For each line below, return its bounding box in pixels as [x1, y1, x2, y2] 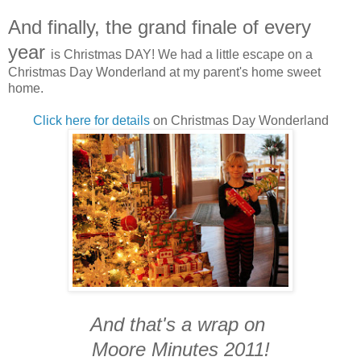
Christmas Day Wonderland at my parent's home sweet [8, 64, 321, 79]
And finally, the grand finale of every [8, 15, 311, 38]
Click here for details [32, 113, 150, 127]
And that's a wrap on [90, 313, 271, 335]
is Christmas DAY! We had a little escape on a [51, 47, 313, 61]
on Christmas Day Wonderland [149, 113, 329, 127]
